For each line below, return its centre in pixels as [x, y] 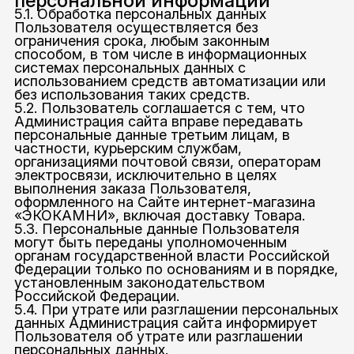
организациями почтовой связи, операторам [167, 161]
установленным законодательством [139, 282]
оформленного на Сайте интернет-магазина [164, 201]
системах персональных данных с [130, 67]
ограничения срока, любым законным [141, 40]
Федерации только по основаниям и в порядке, [176, 269]
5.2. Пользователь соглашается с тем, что [159, 107]
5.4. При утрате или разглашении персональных [176, 309]
